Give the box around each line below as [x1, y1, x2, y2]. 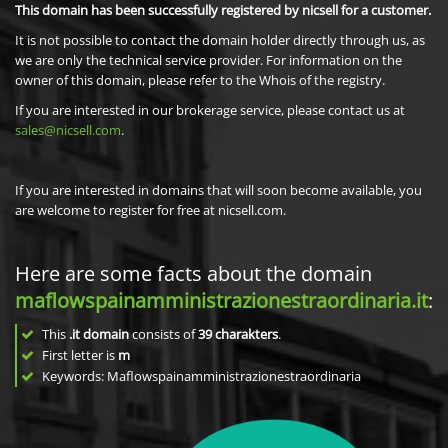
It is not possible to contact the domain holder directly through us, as [15, 31, 425, 49]
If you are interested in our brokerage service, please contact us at [15, 101, 405, 119]
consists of [129, 325, 198, 343]
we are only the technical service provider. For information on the [15, 51, 402, 69]
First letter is [39, 346, 118, 364]
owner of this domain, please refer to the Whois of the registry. [15, 71, 385, 89]
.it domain [69, 325, 129, 343]
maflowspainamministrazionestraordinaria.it [15, 287, 428, 314]
